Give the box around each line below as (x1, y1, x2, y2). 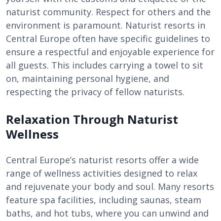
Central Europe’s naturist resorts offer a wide (6, 154, 199, 166)
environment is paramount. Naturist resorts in (6, 19, 205, 31)
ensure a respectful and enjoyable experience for (6, 46, 215, 58)
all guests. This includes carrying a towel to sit (6, 59, 203, 71)
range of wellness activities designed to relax (6, 167, 197, 179)
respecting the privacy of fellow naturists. (6, 86, 184, 98)
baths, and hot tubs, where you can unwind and (6, 207, 209, 219)
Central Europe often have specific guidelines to (6, 33, 210, 44)
